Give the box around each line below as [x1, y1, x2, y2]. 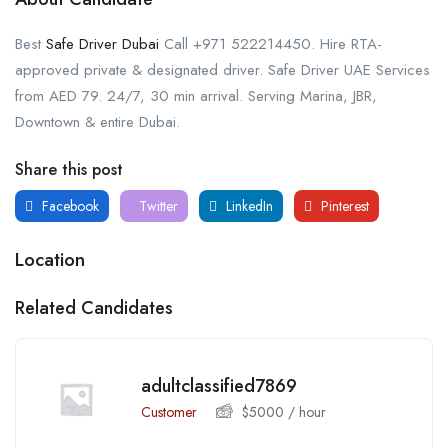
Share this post [15, 157, 123, 181]
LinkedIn [222, 195, 273, 216]
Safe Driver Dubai [46, 32, 159, 55]
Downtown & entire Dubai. [15, 110, 180, 133]
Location [15, 245, 85, 273]
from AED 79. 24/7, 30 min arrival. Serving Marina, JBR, [15, 84, 377, 107]
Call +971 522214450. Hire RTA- [159, 32, 382, 55]
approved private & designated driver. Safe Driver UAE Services [15, 58, 430, 81]
